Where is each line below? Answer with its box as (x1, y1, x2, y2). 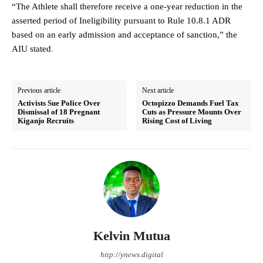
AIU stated (12, 43, 51, 53)
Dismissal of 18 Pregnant (18, 107, 100, 116)
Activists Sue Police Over (18, 98, 100, 107)
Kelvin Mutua (93, 228, 170, 243)
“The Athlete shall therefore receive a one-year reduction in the (12, 1, 242, 11)
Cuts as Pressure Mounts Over (142, 107, 242, 116)
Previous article (18, 86, 60, 95)
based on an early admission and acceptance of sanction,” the (12, 29, 237, 39)
